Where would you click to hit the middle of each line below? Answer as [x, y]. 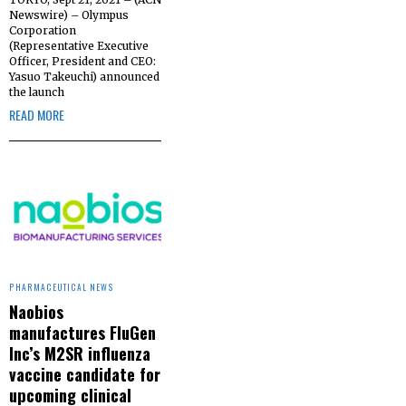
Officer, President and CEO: [82, 61]
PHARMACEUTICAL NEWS [62, 287]
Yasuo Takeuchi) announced [84, 76]
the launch [37, 92]
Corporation [43, 30]
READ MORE [37, 114]
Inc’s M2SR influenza [80, 353]
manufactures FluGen [82, 332]
